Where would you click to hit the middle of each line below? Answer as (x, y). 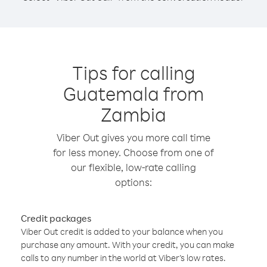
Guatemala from (133, 93)
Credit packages (56, 218)
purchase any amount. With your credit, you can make (128, 245)
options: (133, 182)
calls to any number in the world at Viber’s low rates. (123, 258)
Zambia (133, 114)
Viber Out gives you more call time (133, 137)
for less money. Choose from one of (133, 152)
